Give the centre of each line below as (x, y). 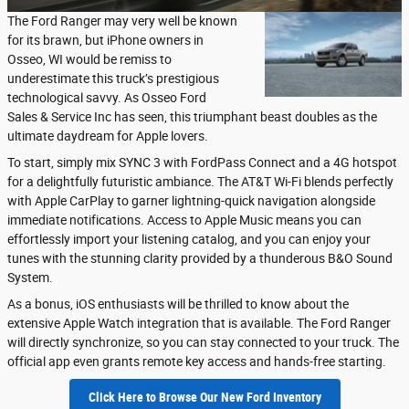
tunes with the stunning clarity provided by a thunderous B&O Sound (200, 259)
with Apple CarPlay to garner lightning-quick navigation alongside (191, 201)
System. (30, 278)
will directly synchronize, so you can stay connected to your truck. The (203, 343)
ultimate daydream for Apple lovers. (108, 136)
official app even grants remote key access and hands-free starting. (197, 362)
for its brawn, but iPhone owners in (105, 41)
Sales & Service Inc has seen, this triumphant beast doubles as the (192, 117)
